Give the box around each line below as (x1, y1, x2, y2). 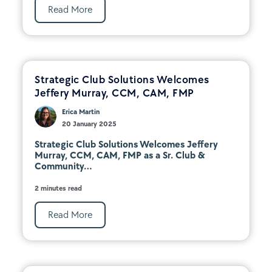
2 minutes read (35, 183, 82, 192)
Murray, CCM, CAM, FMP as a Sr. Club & (35, 149, 205, 161)
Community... (35, 160, 92, 172)
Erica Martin (62, 107, 100, 116)
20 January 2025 (62, 119, 117, 128)
